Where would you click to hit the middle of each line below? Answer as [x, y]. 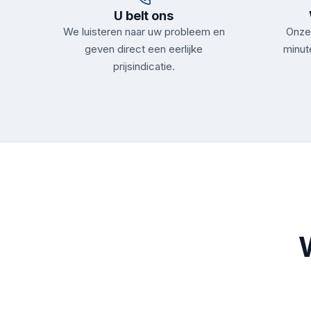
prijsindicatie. [144, 66]
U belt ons [144, 16]
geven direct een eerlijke [144, 49]
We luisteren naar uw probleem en [144, 32]
